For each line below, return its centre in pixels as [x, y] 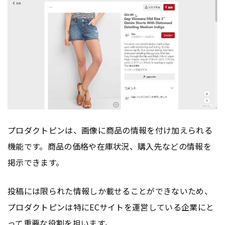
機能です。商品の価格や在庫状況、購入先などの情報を [110, 146]
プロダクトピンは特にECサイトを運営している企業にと [111, 207]
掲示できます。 [36, 162]
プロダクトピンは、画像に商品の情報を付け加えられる [110, 130]
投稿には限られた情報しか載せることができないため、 [110, 191]
